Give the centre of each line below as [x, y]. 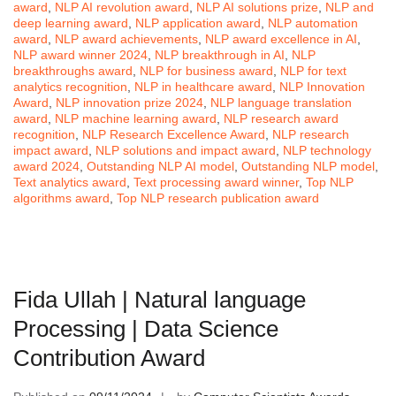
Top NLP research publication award [218, 198]
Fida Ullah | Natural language [160, 299]
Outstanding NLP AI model [160, 166]
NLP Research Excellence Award [174, 134]
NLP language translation [281, 102]
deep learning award [71, 23]
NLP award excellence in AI [281, 38]
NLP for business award [206, 70]
